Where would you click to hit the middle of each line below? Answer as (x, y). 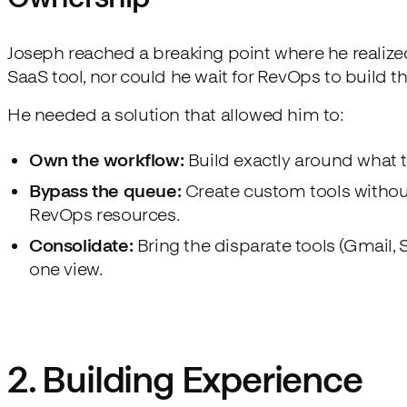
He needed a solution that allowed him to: (176, 114)
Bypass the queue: (105, 190)
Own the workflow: (107, 159)
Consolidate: (81, 245)
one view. (66, 268)
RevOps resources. (105, 214)
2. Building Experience (185, 379)
